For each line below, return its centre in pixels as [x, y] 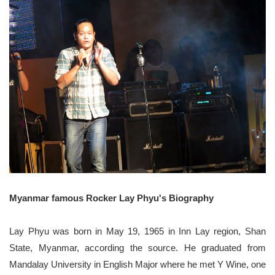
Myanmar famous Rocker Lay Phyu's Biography [111, 198]
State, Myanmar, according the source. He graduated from [137, 247]
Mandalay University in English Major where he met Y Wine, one [137, 264]
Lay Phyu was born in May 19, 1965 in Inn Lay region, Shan [137, 231]
